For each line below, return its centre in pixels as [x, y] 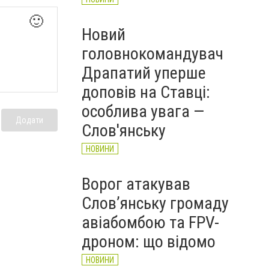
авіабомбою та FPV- [150, 222]
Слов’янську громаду [155, 203]
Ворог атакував [136, 184]
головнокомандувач [153, 54]
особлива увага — [143, 111]
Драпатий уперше [144, 73]
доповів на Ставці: [146, 92]
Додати [29, 120]
